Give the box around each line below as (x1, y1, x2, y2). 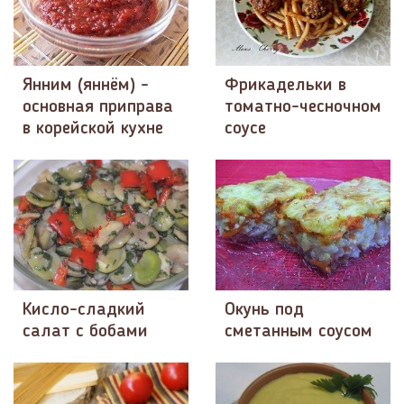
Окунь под (225, 301, 304, 320)
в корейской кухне (23, 119, 163, 138)
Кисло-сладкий (23, 301, 145, 320)
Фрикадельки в (225, 76, 346, 95)
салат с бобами (23, 323, 148, 342)
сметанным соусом (225, 323, 372, 342)
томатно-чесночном (225, 97, 381, 116)
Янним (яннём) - (23, 76, 149, 95)
